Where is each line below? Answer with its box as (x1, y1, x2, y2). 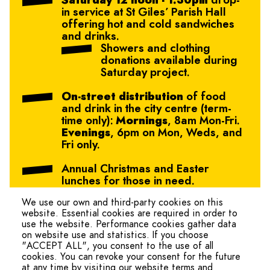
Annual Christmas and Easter (61, 164, 209, 175)
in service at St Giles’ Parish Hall (61, 7, 226, 18)
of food (183, 92, 226, 102)
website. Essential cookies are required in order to (22, 209, 237, 219)
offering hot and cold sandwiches (61, 19, 234, 30)
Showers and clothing (101, 43, 210, 54)
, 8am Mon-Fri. (168, 116, 239, 127)
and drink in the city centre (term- (61, 104, 231, 115)
